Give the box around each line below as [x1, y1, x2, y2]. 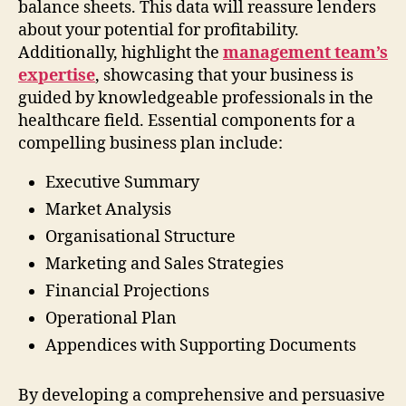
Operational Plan [45, 307, 177, 329]
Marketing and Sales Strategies [45, 253, 284, 275]
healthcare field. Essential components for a [18, 110, 355, 131]
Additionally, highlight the [18, 42, 223, 63]
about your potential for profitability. [18, 19, 299, 41]
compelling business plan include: [18, 132, 283, 154]
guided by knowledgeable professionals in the [18, 87, 373, 109]
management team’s [223, 42, 388, 63]
